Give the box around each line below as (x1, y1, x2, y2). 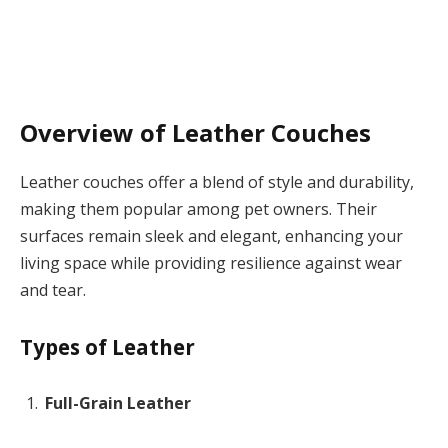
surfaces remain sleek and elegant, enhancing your (20, 224, 403, 247)
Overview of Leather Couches (20, 115, 371, 149)
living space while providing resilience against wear (20, 251, 402, 274)
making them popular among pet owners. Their (20, 197, 377, 220)
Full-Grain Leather (45, 392, 191, 415)
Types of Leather (20, 332, 195, 361)
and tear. (20, 278, 86, 301)
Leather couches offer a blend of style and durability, (20, 170, 414, 193)
